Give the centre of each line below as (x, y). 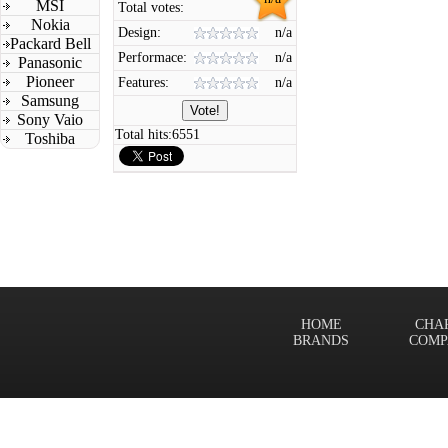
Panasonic (50, 62)
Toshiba (50, 138)
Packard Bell (50, 43)
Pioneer (50, 81)
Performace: (152, 57)
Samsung (50, 100)
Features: (143, 82)
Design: (139, 32)
